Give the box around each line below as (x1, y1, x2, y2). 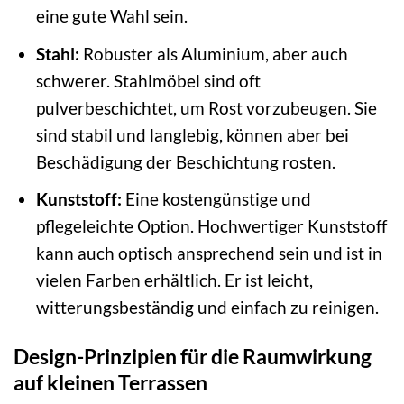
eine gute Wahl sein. (35, 5, 188, 27)
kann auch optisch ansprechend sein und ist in (35, 243, 382, 264)
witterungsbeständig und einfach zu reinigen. (35, 297, 379, 318)
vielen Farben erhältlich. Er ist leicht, (35, 270, 313, 291)
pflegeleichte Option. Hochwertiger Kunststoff (35, 216, 387, 237)
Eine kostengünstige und (121, 188, 311, 210)
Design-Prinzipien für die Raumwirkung (14, 344, 372, 370)
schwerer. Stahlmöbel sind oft (35, 69, 261, 91)
